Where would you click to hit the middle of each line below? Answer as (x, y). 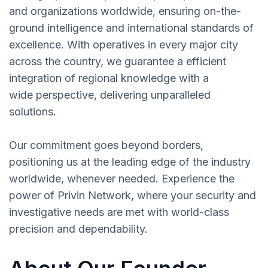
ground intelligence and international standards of (131, 28)
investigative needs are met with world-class (119, 212)
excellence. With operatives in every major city (124, 45)
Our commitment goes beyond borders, (106, 145)
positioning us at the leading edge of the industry (130, 162)
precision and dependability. (78, 229)
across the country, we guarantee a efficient (118, 62)
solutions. (33, 112)
